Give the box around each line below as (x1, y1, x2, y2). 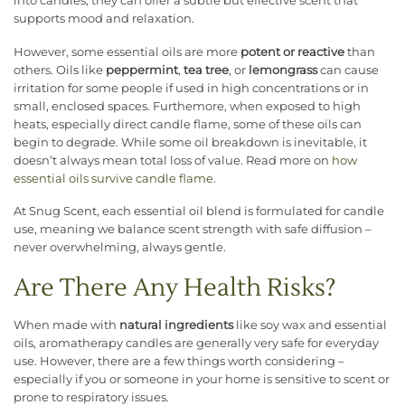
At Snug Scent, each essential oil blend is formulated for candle (14, 204, 384, 219)
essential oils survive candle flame (14, 171, 213, 185)
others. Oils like (14, 62, 106, 77)
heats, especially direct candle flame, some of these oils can (14, 117, 362, 131)
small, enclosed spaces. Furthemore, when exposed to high (14, 99, 361, 113)
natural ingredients (119, 317, 233, 332)
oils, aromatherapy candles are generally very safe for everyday (14, 335, 379, 350)
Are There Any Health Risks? (14, 271, 336, 304)
